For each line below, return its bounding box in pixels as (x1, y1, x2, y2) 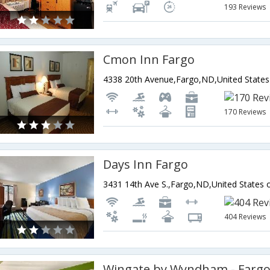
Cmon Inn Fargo (103, 51, 195, 68)
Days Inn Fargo (103, 156, 189, 173)
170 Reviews (224, 107, 266, 118)
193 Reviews (224, 2, 266, 13)
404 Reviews (224, 212, 266, 222)
